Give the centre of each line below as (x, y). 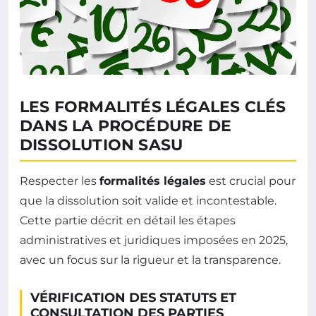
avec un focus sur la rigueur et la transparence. (150, 260)
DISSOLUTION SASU (102, 145)
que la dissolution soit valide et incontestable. (148, 201)
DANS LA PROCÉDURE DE (126, 126)
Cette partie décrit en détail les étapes (128, 221)
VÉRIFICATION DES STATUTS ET (133, 298)
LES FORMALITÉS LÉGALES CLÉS (153, 107)
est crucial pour (251, 181)
